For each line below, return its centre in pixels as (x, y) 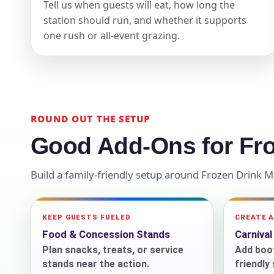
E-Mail (247, 188)
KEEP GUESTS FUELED (87, 217)
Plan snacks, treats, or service (113, 250)
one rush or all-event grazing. (112, 35)
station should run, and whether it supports (145, 20)
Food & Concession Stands (106, 234)
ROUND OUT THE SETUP (91, 118)
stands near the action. (96, 264)
